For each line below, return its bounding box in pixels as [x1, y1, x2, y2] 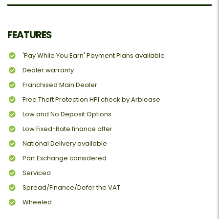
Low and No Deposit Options [22, 109, 111, 119]
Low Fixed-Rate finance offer [22, 124, 112, 134]
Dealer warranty [22, 66, 74, 75]
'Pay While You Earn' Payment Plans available [22, 51, 165, 61]
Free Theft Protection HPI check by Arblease [22, 95, 160, 105]
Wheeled [22, 197, 52, 207]
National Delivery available [22, 139, 107, 149]
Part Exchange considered [22, 153, 107, 163]
